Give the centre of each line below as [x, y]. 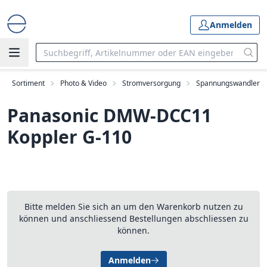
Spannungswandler [228, 83]
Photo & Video [83, 83]
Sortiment [28, 83]
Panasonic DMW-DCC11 [109, 115]
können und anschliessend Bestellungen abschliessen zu [133, 218]
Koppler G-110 [69, 137]
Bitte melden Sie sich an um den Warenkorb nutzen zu [133, 207]
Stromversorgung [151, 83]
